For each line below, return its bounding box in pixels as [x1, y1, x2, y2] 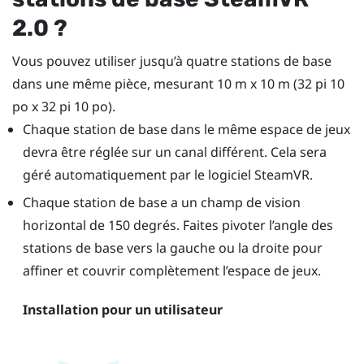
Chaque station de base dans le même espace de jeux [22, 119, 350, 138]
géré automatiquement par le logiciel [22, 165, 254, 184]
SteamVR [253, 165, 310, 184]
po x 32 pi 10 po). [12, 97, 115, 115]
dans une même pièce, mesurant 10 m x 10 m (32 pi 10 [12, 74, 344, 93]
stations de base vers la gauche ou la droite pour [22, 239, 323, 258]
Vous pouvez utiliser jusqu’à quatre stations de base [12, 51, 331, 70]
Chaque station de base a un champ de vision [22, 193, 301, 212]
